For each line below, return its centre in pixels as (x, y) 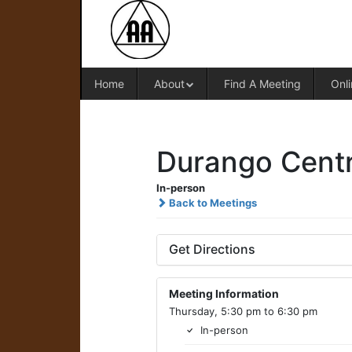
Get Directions (213, 249)
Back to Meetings (212, 203)
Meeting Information (224, 294)
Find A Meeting (262, 84)
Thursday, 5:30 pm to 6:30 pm (244, 311)
